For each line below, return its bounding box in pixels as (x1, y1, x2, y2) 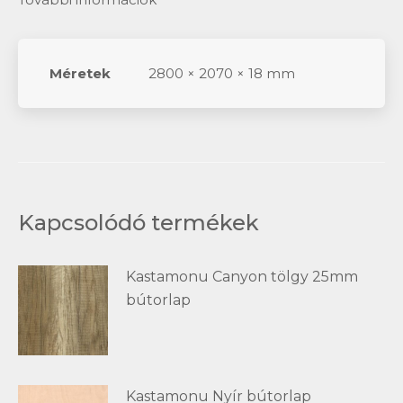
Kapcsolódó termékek (18, 210, 259, 236)
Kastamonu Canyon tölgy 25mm (126, 268, 358, 285)
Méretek (49, 65, 111, 82)
